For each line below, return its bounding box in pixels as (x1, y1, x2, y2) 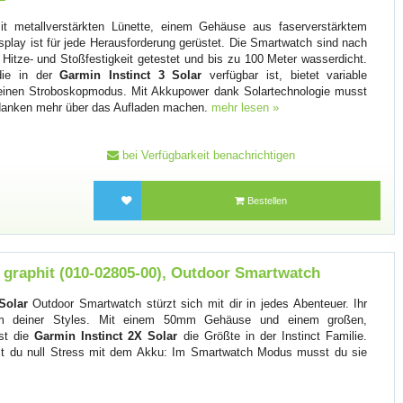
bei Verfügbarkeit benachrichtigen (118, 148, 295, 162)
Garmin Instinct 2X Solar (34, 328, 178, 343)
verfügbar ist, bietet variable (201, 67, 368, 82)
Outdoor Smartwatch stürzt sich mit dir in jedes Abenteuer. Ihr (27, 296, 368, 310)
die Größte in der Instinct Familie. (177, 328, 368, 343)
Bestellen (245, 195, 288, 207)
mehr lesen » (211, 100, 280, 114)
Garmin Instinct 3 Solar (59, 67, 202, 82)
